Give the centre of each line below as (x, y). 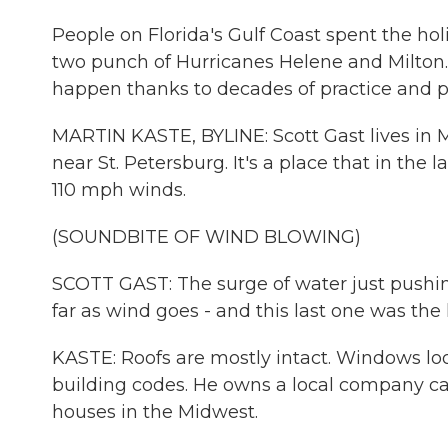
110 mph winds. (119, 190)
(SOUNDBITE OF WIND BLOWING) (206, 237)
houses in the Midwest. (155, 412)
